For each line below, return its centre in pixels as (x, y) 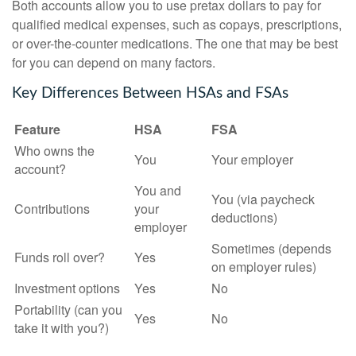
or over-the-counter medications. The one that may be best (175, 44)
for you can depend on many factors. (114, 63)
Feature (37, 130)
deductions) (244, 218)
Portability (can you (68, 310)
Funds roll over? (60, 257)
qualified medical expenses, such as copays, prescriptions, (177, 25)
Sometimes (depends (271, 249)
